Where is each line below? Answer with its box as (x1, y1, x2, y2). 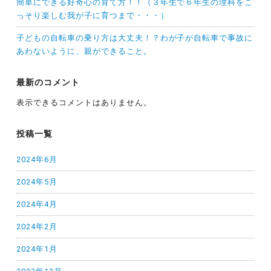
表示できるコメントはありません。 (16, 98, 152, 108)
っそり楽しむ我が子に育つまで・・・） (16, 10, 169, 20)
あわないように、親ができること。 (16, 46, 152, 56)
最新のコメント (16, 77, 80, 87)
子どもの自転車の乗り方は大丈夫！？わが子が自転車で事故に (16, 33, 253, 42)
